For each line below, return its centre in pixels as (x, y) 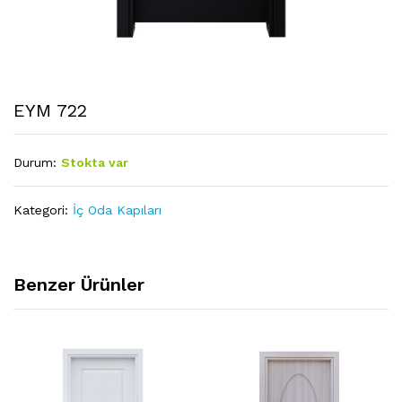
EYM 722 (50, 110)
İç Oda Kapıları (117, 210)
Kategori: (43, 210)
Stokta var (95, 162)
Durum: (35, 162)
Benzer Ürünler (79, 284)
